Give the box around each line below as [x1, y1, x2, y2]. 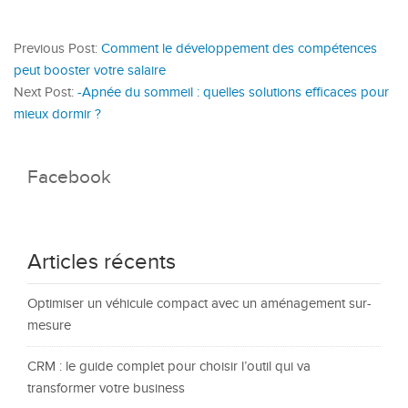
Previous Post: [14, 41, 101, 56]
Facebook [27, 166, 111, 189]
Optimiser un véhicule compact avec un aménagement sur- [27, 296, 372, 311]
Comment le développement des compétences [101, 41, 377, 56]
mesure [27, 318, 71, 333]
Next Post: [14, 85, 77, 100]
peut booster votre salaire [14, 63, 166, 78]
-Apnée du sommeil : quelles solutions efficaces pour [77, 85, 389, 100]
